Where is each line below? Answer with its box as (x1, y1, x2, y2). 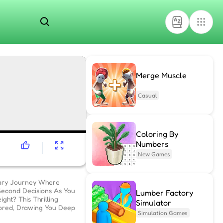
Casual (137, 92, 157, 99)
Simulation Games (137, 209, 188, 217)
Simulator (135, 198, 171, 208)
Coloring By (135, 129, 178, 139)
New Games (137, 150, 170, 158)
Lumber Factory (135, 188, 193, 198)
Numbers (135, 139, 168, 149)
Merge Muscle (135, 70, 187, 80)
